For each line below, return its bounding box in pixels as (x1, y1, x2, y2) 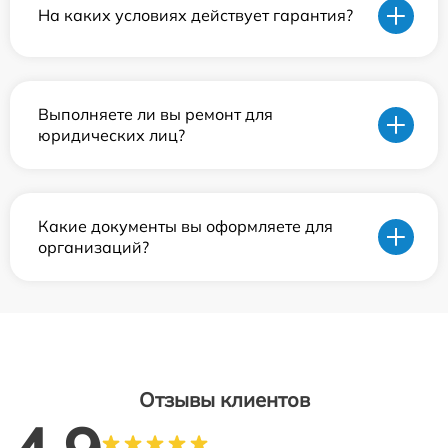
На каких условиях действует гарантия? (38, 5, 353, 26)
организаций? (38, 236, 149, 257)
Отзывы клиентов (138, 386, 310, 412)
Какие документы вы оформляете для (38, 215, 333, 236)
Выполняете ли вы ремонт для (38, 103, 273, 124)
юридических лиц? (38, 124, 185, 145)
